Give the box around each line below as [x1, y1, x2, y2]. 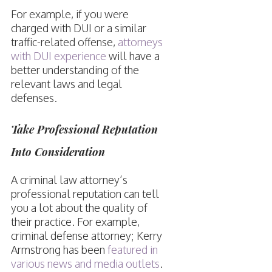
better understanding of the [10, 63, 139, 77]
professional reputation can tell [10, 187, 159, 201]
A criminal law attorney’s [10, 173, 127, 187]
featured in [107, 243, 158, 257]
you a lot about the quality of [10, 201, 148, 215]
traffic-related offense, [10, 35, 118, 49]
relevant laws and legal [10, 77, 122, 91]
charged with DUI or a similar [10, 21, 146, 35]
